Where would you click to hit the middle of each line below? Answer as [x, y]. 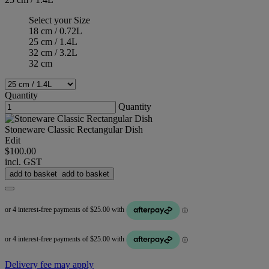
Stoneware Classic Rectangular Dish [74, 130]
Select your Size [59, 20]
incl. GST [23, 162]
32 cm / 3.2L [53, 53]
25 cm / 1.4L [53, 42]
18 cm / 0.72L [56, 31]
